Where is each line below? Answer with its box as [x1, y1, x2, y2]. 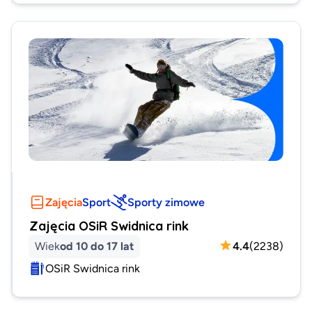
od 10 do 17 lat [60, 239, 134, 252]
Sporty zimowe [127, 195, 205, 208]
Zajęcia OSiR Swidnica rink [29, 217, 189, 233]
